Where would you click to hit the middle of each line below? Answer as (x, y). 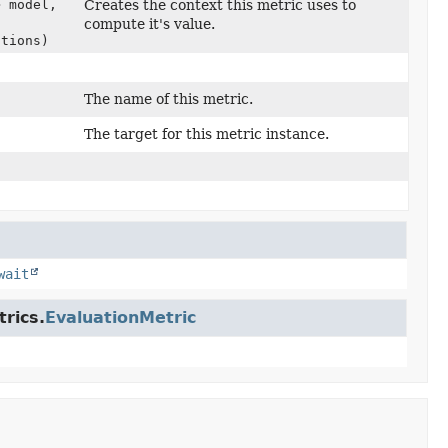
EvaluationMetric (120, 317)
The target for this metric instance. (207, 134)
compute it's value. (150, 24)
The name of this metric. (169, 99)
